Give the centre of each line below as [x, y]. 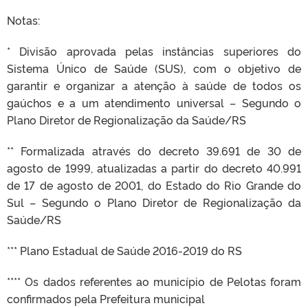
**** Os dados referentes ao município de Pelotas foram [154, 281]
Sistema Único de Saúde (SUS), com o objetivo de [154, 68]
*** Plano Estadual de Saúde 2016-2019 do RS [124, 250]
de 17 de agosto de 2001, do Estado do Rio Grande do [154, 185]
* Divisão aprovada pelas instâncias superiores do [154, 51]
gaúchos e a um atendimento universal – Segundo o [154, 102]
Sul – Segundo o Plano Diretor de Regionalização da [154, 202]
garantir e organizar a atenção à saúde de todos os [154, 85]
